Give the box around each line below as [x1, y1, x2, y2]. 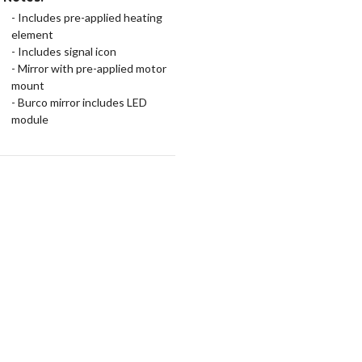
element [11, 27, 53, 41]
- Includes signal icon [11, 44, 116, 58]
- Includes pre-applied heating [11, 10, 162, 24]
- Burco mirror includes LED [11, 95, 147, 109]
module [11, 112, 48, 126]
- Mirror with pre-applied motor [11, 61, 166, 75]
